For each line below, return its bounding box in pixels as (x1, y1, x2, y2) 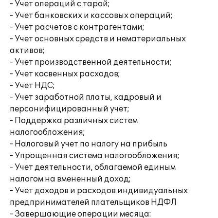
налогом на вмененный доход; (10, 174, 131, 184)
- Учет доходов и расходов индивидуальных (10, 186, 188, 196)
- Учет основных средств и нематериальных (10, 34, 186, 44)
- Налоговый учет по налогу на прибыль (10, 139, 167, 149)
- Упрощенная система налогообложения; (10, 151, 180, 161)
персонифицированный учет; (10, 104, 129, 114)
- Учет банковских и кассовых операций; (10, 11, 173, 20)
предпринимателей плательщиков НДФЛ (10, 198, 176, 207)
